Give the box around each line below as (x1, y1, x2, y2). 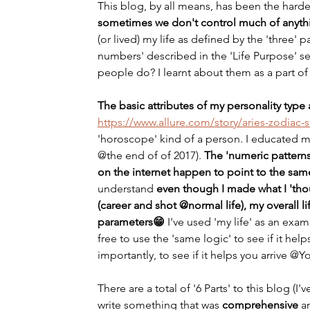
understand (98, 182, 154, 195)
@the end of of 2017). (98, 149, 204, 162)
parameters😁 (98, 215, 167, 228)
